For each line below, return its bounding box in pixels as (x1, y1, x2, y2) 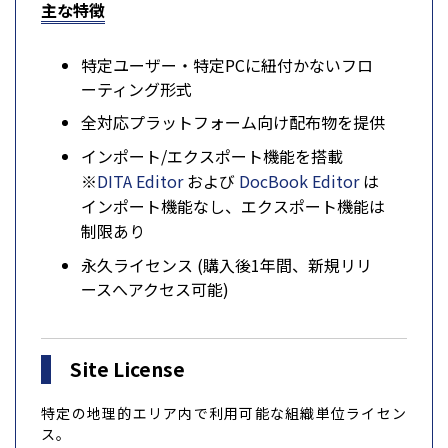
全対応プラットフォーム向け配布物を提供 (81, 110, 385, 135)
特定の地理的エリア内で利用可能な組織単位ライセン (41, 402, 407, 423)
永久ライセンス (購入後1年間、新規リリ (81, 253, 372, 278)
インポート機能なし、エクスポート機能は (81, 193, 385, 218)
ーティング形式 (81, 76, 192, 101)
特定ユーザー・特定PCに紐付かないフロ (81, 52, 373, 77)
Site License (70, 355, 186, 383)
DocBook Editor (239, 168, 359, 193)
